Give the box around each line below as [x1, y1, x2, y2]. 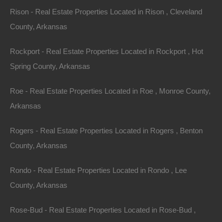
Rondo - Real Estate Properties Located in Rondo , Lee [10, 166, 187, 174]
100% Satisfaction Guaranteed [20, 35, 118, 44]
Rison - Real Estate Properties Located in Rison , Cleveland [10, 7, 202, 16]
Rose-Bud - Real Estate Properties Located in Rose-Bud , [10, 206, 196, 214]
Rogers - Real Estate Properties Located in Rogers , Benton [10, 126, 203, 135]
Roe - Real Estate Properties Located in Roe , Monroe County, [10, 87, 211, 95]
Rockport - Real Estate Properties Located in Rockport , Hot [10, 47, 203, 55]
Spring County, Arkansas [10, 62, 90, 70]
